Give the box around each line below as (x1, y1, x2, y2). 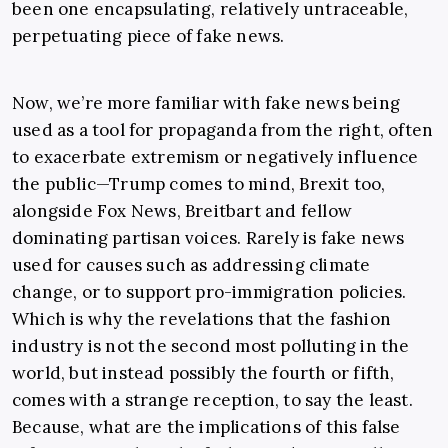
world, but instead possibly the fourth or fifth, (12, 362, 395, 385)
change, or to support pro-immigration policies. (12, 281, 407, 304)
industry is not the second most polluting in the (12, 335, 410, 358)
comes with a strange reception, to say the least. (12, 389, 413, 412)
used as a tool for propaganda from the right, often (12, 119, 434, 142)
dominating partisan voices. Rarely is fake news (12, 227, 405, 250)
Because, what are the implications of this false (12, 416, 401, 439)
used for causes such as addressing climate (12, 254, 371, 277)
